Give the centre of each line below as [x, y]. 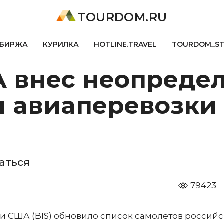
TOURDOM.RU [122, 17]
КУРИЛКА [61, 44]
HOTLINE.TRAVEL [125, 44]
